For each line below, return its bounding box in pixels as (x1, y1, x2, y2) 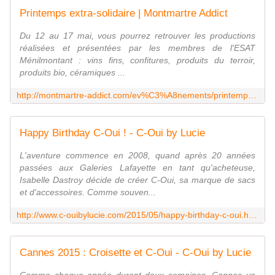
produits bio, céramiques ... (20, 68, 125, 78)
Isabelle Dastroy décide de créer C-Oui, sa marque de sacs (20, 175, 255, 185)
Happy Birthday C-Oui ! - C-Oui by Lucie (20, 127, 205, 139)
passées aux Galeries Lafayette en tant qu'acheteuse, (20, 163, 255, 173)
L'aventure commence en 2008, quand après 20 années (20, 150, 255, 161)
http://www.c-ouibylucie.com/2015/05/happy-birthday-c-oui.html (249, 210, 257, 220)
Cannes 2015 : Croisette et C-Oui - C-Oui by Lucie (20, 247, 251, 259)
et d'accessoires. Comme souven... (20, 187, 156, 198)
